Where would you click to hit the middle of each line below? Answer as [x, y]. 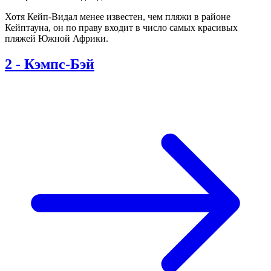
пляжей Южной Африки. [57, 39]
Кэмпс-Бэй [59, 64]
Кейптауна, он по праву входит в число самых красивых [121, 28]
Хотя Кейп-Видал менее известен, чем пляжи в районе [118, 17]
